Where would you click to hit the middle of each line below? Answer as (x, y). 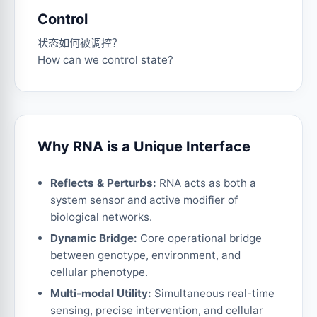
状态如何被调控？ (80, 42)
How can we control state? (105, 59)
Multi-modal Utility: (101, 293)
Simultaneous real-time (213, 293)
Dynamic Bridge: (94, 238)
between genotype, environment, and (145, 255)
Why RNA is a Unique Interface (144, 146)
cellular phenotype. (99, 272)
